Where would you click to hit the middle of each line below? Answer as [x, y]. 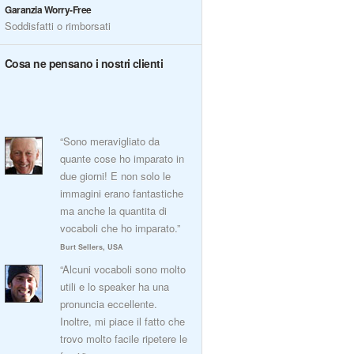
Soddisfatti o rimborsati [58, 26]
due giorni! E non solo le [115, 176]
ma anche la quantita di [113, 211]
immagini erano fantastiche [122, 193]
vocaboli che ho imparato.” [120, 228]
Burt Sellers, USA [92, 247]
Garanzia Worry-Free [48, 9]
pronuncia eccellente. [109, 304]
